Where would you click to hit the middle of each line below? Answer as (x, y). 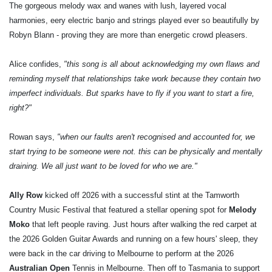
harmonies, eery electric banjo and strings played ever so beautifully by (134, 20)
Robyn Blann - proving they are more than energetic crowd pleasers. (128, 35)
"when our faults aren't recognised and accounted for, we (156, 137)
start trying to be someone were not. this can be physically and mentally (136, 151)
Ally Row (26, 195)
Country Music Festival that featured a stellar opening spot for (119, 209)
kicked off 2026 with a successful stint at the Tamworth (141, 195)
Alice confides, (36, 64)
